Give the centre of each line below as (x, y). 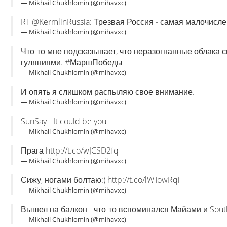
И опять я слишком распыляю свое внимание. (108, 92)
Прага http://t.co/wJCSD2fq (70, 150)
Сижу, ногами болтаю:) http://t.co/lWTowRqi (100, 180)
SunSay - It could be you (64, 121)
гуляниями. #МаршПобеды (72, 62)
